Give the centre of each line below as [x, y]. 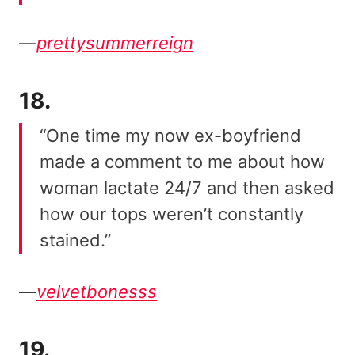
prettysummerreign [115, 43]
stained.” [75, 240]
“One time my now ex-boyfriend [170, 136]
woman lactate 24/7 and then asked [187, 188]
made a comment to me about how [182, 162]
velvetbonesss [97, 292]
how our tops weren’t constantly [172, 214]
